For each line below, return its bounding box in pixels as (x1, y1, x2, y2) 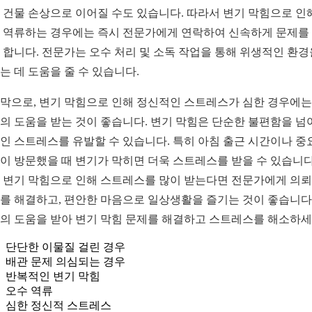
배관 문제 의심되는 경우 (6, 256, 125, 267)
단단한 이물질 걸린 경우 (6, 241, 125, 253)
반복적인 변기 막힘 (6, 270, 100, 282)
